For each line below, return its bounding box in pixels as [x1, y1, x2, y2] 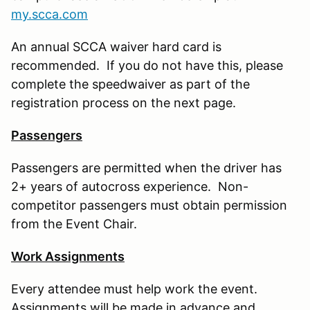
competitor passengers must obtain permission [11, 197, 287, 212]
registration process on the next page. [11, 95, 236, 110]
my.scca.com [11, 6, 88, 21]
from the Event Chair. [11, 216, 137, 231]
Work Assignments [11, 248, 125, 264]
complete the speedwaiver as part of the [11, 76, 250, 91]
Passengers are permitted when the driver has [11, 160, 282, 175]
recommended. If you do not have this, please [11, 57, 283, 73]
